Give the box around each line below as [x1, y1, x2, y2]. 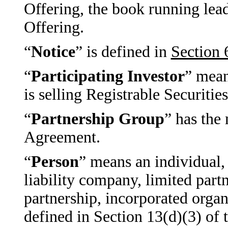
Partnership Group [31, 110, 164, 128]
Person [31, 153, 79, 170]
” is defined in [75, 43, 171, 61]
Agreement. [23, 128, 100, 146]
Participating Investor [31, 67, 185, 85]
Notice [31, 43, 75, 61]
